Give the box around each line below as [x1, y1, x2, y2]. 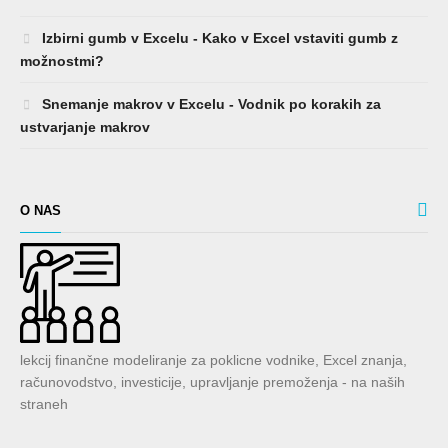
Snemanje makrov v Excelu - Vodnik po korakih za [38, 96, 381, 113]
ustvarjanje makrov [20, 119, 150, 136]
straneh [20, 396, 68, 413]
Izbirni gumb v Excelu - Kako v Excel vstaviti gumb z [38, 30, 398, 47]
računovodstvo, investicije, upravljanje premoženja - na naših [20, 374, 405, 391]
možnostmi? [20, 53, 104, 70]
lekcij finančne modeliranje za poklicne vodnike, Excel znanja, [20, 352, 407, 369]
